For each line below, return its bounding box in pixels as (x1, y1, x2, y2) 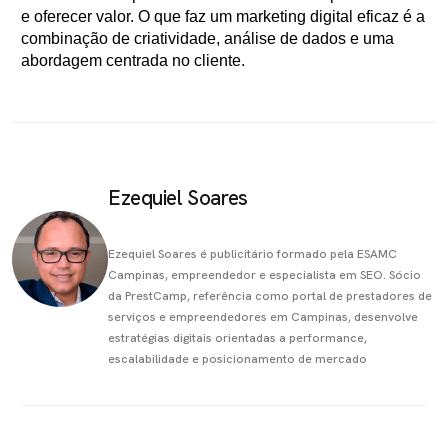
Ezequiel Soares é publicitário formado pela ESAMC (108, 246, 397, 262)
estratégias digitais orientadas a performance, (108, 330, 367, 346)
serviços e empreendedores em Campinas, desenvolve (108, 309, 418, 325)
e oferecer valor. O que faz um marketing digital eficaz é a (21, 8, 425, 25)
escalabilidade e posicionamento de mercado (108, 351, 367, 367)
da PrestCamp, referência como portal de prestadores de (108, 288, 432, 304)
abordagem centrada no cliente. (21, 52, 245, 69)
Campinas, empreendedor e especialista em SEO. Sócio (108, 267, 421, 283)
